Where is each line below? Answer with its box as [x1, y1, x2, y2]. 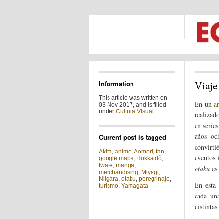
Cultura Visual [116, 108, 153, 115]
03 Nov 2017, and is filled [99, 101, 166, 108]
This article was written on [99, 94, 167, 101]
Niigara [99, 175, 118, 182]
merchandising [99, 169, 138, 175]
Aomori [134, 148, 153, 155]
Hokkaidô [136, 155, 162, 162]
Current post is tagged [99, 132, 166, 142]
